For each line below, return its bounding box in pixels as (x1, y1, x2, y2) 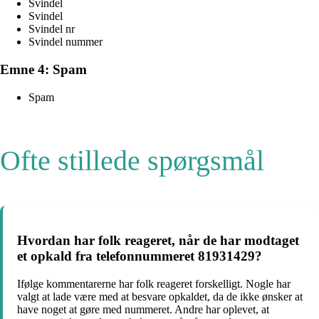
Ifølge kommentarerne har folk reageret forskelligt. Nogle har (17, 278, 291, 291)
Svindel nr (28, 23, 75, 36)
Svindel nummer (28, 36, 103, 48)
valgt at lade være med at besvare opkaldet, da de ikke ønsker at (17, 291, 303, 303)
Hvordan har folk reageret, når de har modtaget (17, 233, 299, 249)
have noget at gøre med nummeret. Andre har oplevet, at (17, 303, 269, 316)
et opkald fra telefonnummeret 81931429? (17, 249, 262, 264)
